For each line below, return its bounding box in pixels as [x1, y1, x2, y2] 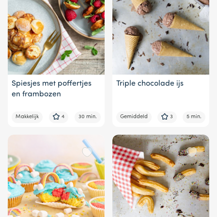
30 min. [78, 114, 97, 120]
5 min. [186, 114, 201, 120]
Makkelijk [15, 114, 39, 120]
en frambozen [12, 90, 61, 98]
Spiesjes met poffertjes [12, 79, 92, 88]
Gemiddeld [120, 114, 148, 120]
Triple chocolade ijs [116, 79, 184, 88]
